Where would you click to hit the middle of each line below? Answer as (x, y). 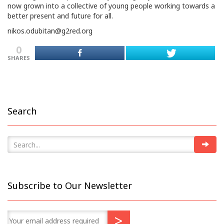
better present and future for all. (60, 16)
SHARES (19, 58)
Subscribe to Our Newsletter (70, 185)
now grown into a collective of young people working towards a (111, 6)
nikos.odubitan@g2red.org (50, 31)
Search (22, 111)
